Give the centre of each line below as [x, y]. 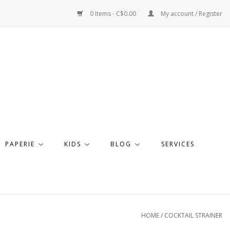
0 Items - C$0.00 [113, 14]
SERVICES [178, 144]
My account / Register [191, 14]
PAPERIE [20, 144]
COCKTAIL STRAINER [193, 215]
